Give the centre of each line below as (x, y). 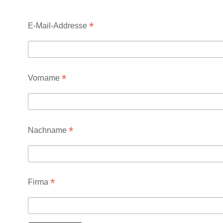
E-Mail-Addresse (58, 26)
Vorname (45, 78)
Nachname (48, 130)
